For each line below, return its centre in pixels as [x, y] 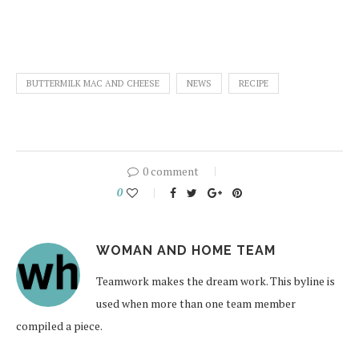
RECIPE [254, 84]
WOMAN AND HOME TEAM [186, 251]
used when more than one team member [196, 304]
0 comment [171, 171]
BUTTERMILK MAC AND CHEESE [93, 84]
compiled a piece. [59, 326]
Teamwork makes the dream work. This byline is [216, 281]
